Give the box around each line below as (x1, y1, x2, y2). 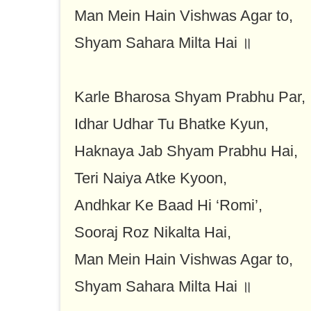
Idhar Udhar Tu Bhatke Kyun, (74, 115, 269, 133)
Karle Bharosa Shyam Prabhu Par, (74, 88, 305, 106)
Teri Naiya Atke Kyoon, (74, 169, 227, 187)
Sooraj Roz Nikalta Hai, (74, 224, 231, 242)
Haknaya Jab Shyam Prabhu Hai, (74, 142, 298, 160)
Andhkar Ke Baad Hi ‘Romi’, (74, 196, 262, 215)
